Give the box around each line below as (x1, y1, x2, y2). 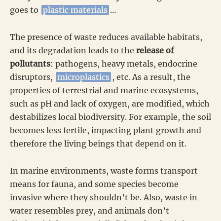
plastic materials (43, 4, 108, 15)
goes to (10, 4, 40, 15)
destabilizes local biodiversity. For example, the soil (10, 111, 211, 122)
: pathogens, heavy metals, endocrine (50, 58, 197, 69)
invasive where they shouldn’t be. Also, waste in (10, 192, 197, 202)
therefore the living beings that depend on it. (10, 138, 186, 148)
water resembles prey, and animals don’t (10, 205, 169, 216)
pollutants (10, 58, 50, 69)
